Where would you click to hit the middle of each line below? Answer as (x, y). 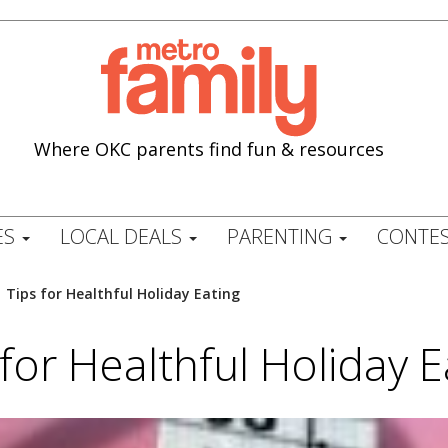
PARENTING (281, 236)
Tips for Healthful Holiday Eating (123, 293)
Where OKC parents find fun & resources (209, 148)
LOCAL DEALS (123, 236)
